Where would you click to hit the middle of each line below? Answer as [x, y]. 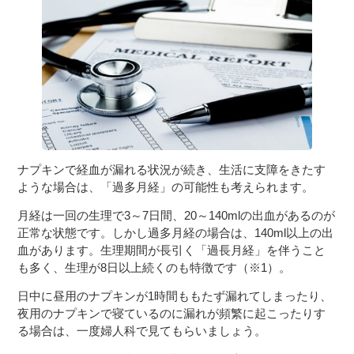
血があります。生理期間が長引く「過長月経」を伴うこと [172, 250]
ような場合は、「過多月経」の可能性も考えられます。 [166, 186]
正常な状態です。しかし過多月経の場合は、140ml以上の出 [176, 232]
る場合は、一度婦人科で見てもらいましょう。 [142, 330]
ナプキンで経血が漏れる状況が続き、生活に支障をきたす [172, 169]
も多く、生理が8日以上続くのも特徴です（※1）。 [154, 267]
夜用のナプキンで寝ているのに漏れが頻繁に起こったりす [172, 313]
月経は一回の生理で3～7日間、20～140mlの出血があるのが [177, 215]
